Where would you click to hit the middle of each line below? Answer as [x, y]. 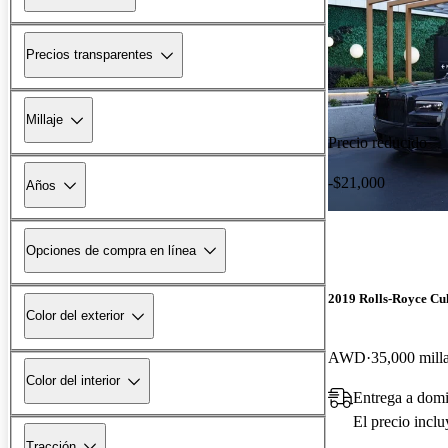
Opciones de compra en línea [111, 250]
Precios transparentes [89, 55]
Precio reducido [377, 142]
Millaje [44, 120]
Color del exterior [75, 316]
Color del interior [73, 381]
